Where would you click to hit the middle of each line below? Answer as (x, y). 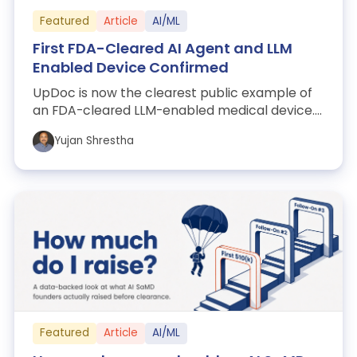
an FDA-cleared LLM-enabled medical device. (173, 111)
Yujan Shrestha (94, 141)
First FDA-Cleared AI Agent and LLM (162, 49)
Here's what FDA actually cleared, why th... (163, 128)
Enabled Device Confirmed (130, 68)
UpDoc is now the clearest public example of (172, 93)
